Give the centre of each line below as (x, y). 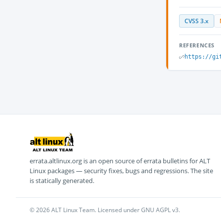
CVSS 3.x (197, 21)
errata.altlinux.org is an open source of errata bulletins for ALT (120, 161)
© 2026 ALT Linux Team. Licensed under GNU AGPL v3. (105, 210)
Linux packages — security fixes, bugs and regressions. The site (121, 171)
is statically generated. (62, 181)
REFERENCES (197, 45)
